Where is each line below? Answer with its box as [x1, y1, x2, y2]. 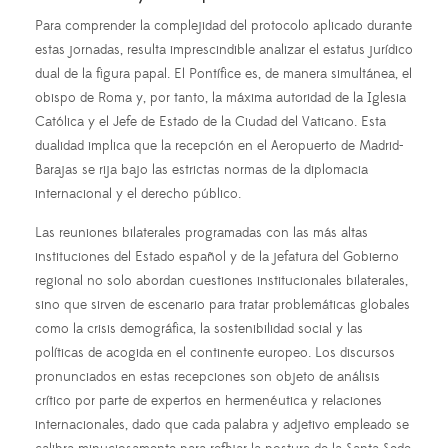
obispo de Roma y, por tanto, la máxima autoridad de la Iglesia [35, 88, 406, 107]
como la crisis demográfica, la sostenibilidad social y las [35, 319, 363, 338]
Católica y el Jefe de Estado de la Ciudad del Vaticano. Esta [35, 112, 386, 131]
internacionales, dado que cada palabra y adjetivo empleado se [35, 415, 409, 434]
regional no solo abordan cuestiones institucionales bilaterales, [35, 271, 408, 290]
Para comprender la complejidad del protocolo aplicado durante [35, 16, 412, 35]
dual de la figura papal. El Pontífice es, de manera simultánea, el [35, 64, 412, 83]
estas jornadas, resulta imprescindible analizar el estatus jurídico [35, 40, 413, 59]
